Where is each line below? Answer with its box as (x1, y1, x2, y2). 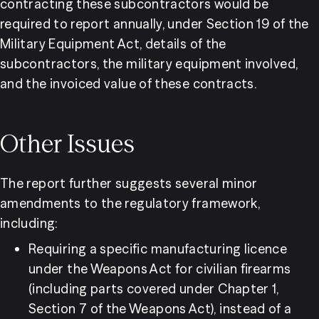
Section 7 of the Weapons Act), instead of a (28, 300, 292, 317)
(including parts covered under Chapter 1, (28, 281, 279, 297)
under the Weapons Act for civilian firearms (28, 261, 291, 277)
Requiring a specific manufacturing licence (28, 241, 288, 257)
